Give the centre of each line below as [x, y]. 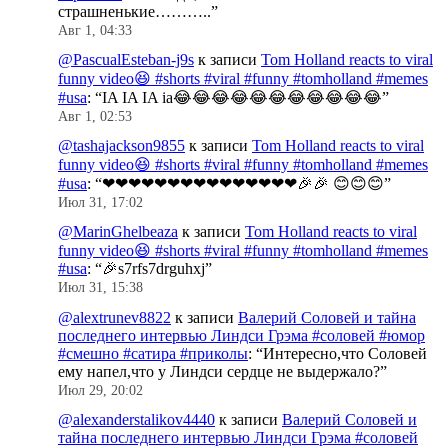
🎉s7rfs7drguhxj [153, 269]
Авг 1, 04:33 [95, 30]
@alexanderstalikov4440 [136, 419]
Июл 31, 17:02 [100, 203]
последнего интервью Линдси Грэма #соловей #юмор [241, 335]
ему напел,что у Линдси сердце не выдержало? [219, 371]
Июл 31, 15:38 [100, 288]
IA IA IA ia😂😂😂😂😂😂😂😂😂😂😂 [242, 98]
